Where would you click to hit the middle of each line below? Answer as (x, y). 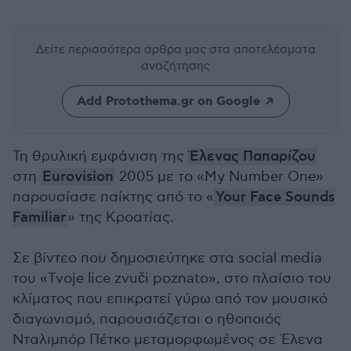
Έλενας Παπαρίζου (253, 157)
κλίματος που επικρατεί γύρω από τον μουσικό (170, 299)
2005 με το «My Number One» (219, 177)
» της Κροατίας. (121, 217)
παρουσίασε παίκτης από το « (113, 197)
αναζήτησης (175, 66)
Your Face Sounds (275, 197)
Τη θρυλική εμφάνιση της (100, 156)
